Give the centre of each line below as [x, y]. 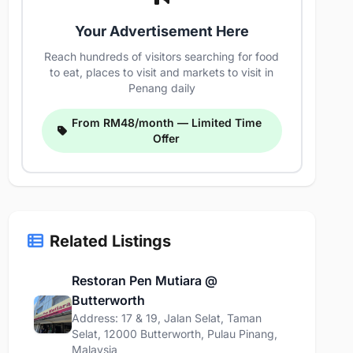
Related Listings [110, 241]
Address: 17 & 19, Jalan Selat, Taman [166, 318]
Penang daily [162, 88]
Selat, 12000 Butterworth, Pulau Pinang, [174, 334]
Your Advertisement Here [162, 31]
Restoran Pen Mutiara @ [144, 281]
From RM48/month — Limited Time [166, 123]
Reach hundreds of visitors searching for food [162, 56]
